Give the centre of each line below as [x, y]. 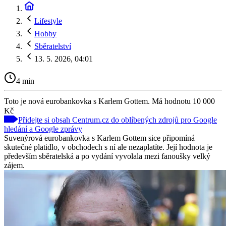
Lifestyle [48, 21]
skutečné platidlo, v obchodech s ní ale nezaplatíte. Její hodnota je [108, 147]
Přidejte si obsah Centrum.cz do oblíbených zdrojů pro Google [118, 120]
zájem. [14, 165]
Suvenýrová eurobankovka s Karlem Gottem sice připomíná [99, 138]
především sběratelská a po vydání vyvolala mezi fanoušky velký [107, 156]
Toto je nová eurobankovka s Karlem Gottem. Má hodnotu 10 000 [109, 101]
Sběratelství [53, 46]
